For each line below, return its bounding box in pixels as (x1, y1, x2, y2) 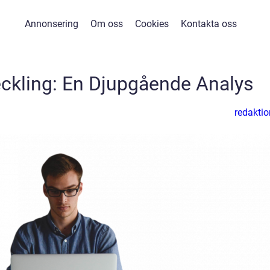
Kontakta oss (181, 18, 237, 30)
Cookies (135, 18, 169, 30)
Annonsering (25, 18, 78, 30)
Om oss (90, 18, 123, 30)
